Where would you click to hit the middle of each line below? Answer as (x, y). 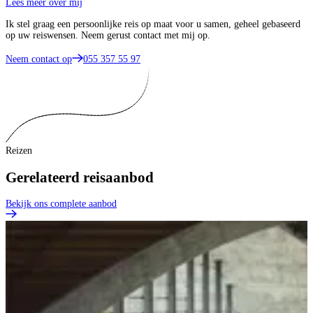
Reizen (19, 151)
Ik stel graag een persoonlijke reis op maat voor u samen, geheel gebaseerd (153, 24)
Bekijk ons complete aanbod (61, 204)
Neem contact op (39, 59)
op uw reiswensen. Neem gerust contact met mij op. (108, 36)
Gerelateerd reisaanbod (80, 177)
